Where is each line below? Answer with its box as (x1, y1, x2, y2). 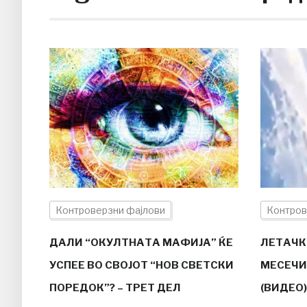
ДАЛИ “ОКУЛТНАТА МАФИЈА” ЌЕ (49, 236, 233, 249)
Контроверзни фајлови (56, 204, 165, 216)
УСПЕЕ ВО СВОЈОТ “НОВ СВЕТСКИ (49, 258, 234, 271)
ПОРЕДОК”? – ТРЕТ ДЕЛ (49, 281, 181, 294)
